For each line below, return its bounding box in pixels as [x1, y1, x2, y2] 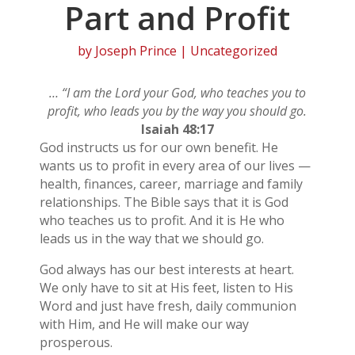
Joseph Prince [94, 42, 177, 60]
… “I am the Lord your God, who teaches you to [48, 84, 306, 102]
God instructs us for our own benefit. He [39, 139, 278, 157]
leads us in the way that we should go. [39, 230, 264, 248]
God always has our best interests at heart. [39, 261, 294, 279]
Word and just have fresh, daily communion [39, 297, 296, 315]
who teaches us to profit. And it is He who [39, 212, 284, 230]
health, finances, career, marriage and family [39, 175, 303, 193]
